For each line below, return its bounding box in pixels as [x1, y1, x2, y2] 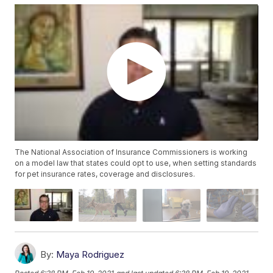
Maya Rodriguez [56, 248, 125, 260]
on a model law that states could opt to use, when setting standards [15, 158, 257, 168]
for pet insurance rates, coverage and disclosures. [15, 169, 196, 179]
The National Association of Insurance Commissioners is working [15, 147, 248, 157]
